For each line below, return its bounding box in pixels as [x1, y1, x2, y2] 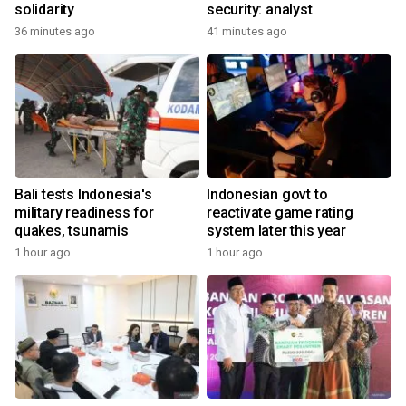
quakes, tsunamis [14, 222, 129, 239]
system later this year [207, 222, 346, 239]
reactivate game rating [207, 204, 353, 221]
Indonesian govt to [207, 186, 328, 203]
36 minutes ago [14, 24, 95, 38]
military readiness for [14, 204, 154, 221]
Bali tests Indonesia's [14, 186, 152, 203]
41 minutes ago [207, 24, 287, 38]
